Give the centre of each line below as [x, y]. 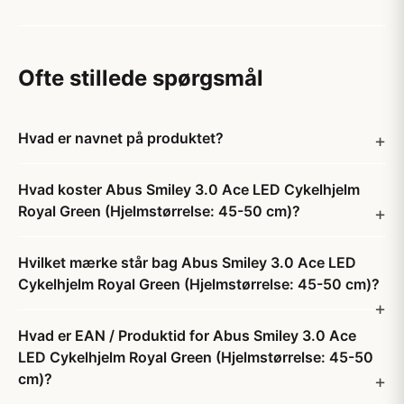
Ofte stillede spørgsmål [141, 78]
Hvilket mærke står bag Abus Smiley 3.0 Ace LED [187, 262]
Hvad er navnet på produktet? [121, 138]
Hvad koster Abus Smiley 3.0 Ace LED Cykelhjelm [189, 189]
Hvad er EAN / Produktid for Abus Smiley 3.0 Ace [187, 335]
